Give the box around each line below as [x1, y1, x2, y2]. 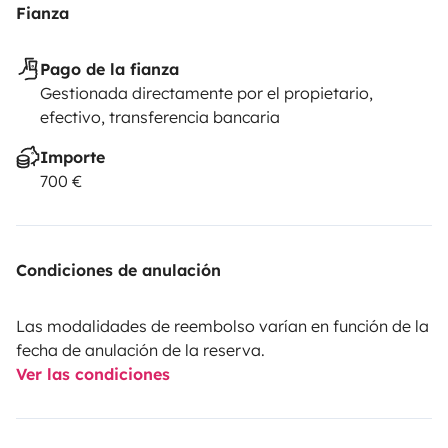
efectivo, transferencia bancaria [40, 107, 280, 128]
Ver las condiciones [16, 364, 170, 385]
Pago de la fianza [40, 59, 179, 80]
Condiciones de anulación [16, 260, 221, 281]
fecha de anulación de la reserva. [16, 340, 265, 361]
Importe [40, 147, 105, 168]
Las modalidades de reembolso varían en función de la [16, 316, 429, 337]
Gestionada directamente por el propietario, [40, 83, 373, 104]
